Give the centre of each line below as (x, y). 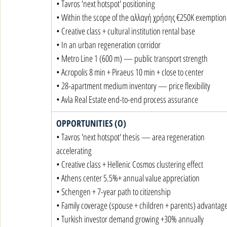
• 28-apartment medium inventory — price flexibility (133, 86)
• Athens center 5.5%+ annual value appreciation (128, 178)
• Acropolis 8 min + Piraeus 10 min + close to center (130, 72)
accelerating (74, 150)
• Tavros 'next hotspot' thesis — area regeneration (131, 137)
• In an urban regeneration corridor (108, 45)
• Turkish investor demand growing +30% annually (130, 219)
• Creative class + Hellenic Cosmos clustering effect (130, 164)
